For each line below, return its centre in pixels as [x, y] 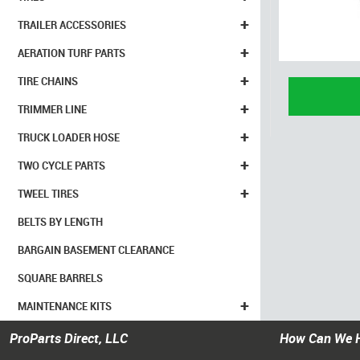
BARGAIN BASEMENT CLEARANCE [96, 250]
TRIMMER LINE [52, 109]
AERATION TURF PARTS [72, 53]
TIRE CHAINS [48, 81]
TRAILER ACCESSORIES [72, 25]
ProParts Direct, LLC [69, 338]
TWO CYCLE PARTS [61, 166]
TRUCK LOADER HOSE [69, 137]
